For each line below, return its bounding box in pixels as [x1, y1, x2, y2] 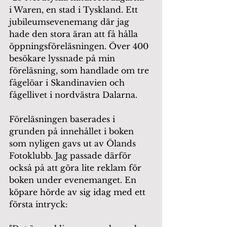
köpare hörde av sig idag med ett [9, 187, 148, 197]
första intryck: [9, 199, 68, 209]
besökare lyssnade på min [9, 53, 118, 63]
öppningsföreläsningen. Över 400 [9, 41, 151, 51]
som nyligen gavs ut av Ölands [9, 138, 138, 148]
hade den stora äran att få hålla [9, 29, 140, 39]
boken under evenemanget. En [9, 175, 139, 185]
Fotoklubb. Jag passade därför [9, 150, 134, 161]
